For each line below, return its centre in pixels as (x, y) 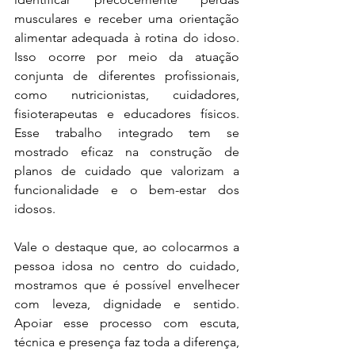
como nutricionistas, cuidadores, (127, 94)
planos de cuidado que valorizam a (127, 170)
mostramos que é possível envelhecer (127, 284)
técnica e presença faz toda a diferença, (127, 342)
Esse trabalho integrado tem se (127, 132)
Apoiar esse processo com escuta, (127, 323)
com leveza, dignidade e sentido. (127, 303)
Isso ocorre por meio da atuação (127, 56)
